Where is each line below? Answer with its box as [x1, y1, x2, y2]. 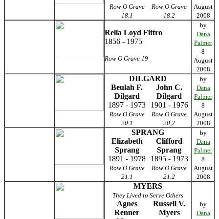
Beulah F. [111, 83, 143, 91]
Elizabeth [111, 137, 143, 145]
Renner [114, 208, 139, 217]
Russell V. [153, 199, 185, 208]
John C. [156, 83, 182, 91]
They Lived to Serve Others [112, 192, 183, 199]
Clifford [156, 137, 182, 145]
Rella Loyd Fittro [105, 28, 162, 37]
